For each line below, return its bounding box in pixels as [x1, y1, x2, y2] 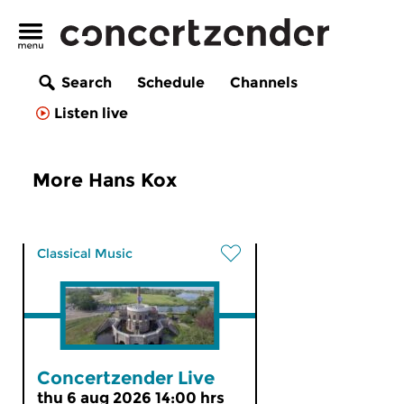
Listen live [54, 105, 128, 123]
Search [61, 74, 112, 92]
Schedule [137, 74, 205, 92]
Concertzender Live [37, 367, 215, 389]
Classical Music [37, 245, 133, 262]
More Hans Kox [32, 169, 177, 191]
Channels [230, 74, 298, 92]
